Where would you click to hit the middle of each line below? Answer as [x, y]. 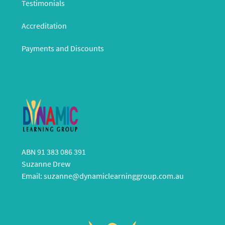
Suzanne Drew [46, 163]
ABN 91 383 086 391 [53, 151]
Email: [32, 176]
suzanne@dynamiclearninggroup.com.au [114, 176]
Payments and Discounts [63, 48]
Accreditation [44, 25]
